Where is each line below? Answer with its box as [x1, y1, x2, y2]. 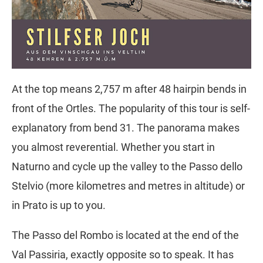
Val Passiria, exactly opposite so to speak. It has [12, 248, 234, 261]
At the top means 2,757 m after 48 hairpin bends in [12, 83, 247, 96]
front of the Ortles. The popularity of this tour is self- [12, 102, 250, 115]
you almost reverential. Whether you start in [12, 141, 215, 154]
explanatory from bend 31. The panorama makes [12, 122, 240, 134]
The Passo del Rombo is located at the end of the [12, 229, 239, 242]
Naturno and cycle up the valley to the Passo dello [12, 160, 242, 173]
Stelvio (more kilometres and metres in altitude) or [12, 180, 245, 193]
